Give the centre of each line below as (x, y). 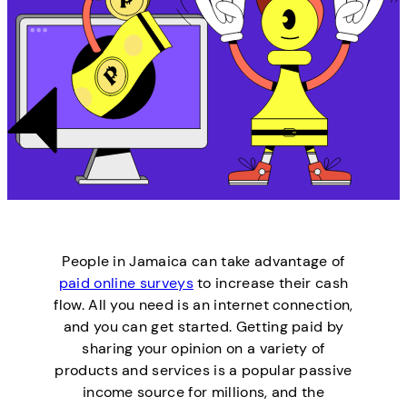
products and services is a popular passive (203, 371)
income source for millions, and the (203, 392)
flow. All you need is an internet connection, (203, 305)
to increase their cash (271, 283)
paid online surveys (126, 283)
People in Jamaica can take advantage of (203, 262)
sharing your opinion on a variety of (203, 349)
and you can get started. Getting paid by (203, 327)
